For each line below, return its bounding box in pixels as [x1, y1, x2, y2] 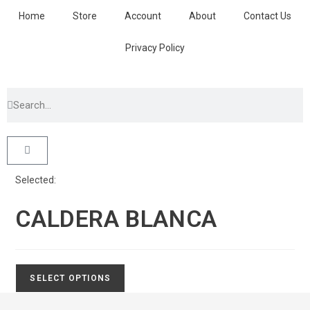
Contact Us [244, 10, 291, 21]
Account [125, 10, 161, 21]
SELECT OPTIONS [30, 273, 111, 283]
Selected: [15, 174, 57, 185]
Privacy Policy [125, 42, 185, 53]
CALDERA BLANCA [15, 205, 217, 232]
